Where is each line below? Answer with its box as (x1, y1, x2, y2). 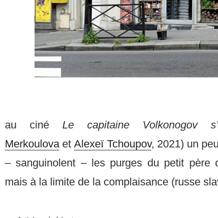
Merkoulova (5, 137, 59, 150)
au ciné (5, 118, 62, 131)
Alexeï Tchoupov (74, 137, 151, 150)
